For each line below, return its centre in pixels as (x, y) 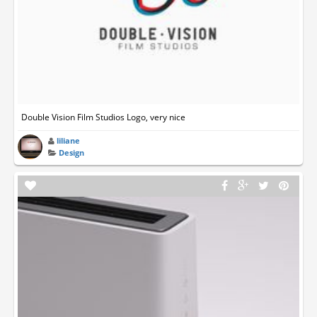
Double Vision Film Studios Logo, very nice (103, 117)
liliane (69, 140)
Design (72, 152)
